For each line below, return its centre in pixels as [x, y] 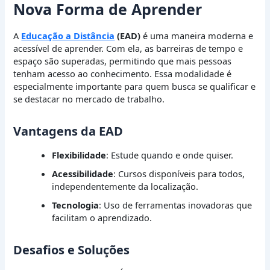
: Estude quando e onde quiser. [170, 155]
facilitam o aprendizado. [102, 217]
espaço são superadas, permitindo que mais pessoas [123, 61]
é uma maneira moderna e [197, 35]
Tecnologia [76, 205]
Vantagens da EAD [68, 131]
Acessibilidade [83, 173]
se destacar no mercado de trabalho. [89, 99]
